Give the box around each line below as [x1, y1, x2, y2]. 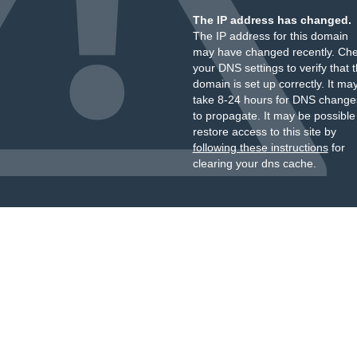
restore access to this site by [192, 125, 336, 138]
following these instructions [192, 141, 328, 154]
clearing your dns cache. [192, 157, 316, 170]
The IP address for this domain [192, 29, 348, 42]
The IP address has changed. [192, 14, 351, 26]
